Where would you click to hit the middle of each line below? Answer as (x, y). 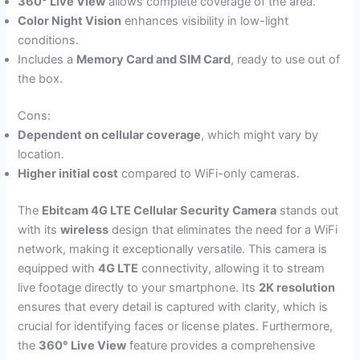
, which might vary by (260, 135)
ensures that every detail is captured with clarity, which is (173, 307)
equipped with (58, 268)
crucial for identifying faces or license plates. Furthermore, (176, 326)
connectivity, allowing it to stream (232, 268)
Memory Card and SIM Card (154, 60)
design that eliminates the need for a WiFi (223, 229)
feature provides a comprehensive (221, 345)
